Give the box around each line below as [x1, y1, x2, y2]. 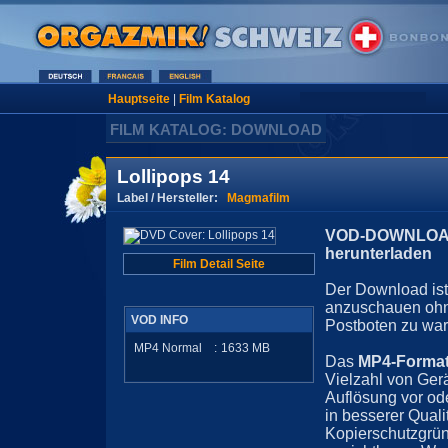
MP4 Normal [134, 341, 202, 355]
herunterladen [325, 245, 432, 262]
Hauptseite [107, 92, 170, 106]
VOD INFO [131, 313, 188, 327]
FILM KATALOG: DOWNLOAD [110, 121, 322, 138]
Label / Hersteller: [117, 190, 227, 205]
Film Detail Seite [173, 257, 265, 271]
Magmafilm [227, 190, 290, 205]
